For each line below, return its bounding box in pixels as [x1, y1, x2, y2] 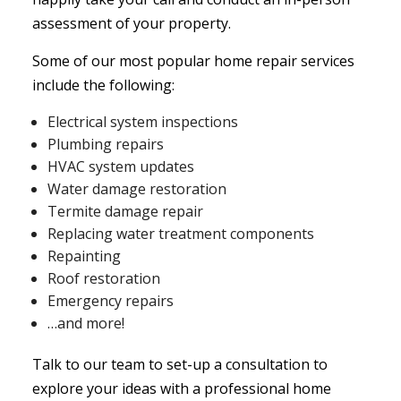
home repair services [213, 51, 354, 72]
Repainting [47, 246, 122, 267]
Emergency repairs [47, 291, 175, 311]
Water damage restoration [47, 179, 227, 200]
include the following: [31, 75, 175, 96]
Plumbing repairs [47, 134, 165, 155]
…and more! [47, 313, 125, 334]
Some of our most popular [31, 51, 214, 72]
